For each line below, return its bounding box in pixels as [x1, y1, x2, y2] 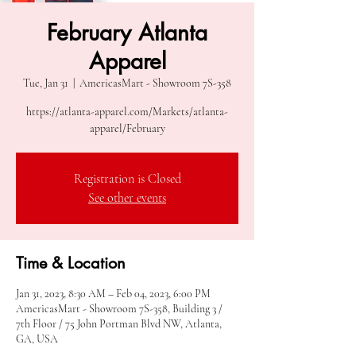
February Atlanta [47, 18, 207, 47]
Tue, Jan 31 [23, 76, 68, 90]
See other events [88, 190, 166, 206]
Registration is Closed [73, 171, 181, 187]
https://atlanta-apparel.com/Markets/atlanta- [26, 105, 228, 118]
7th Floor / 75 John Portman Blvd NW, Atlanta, [16, 317, 222, 331]
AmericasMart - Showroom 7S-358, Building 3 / [16, 302, 222, 315]
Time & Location [16, 253, 126, 273]
